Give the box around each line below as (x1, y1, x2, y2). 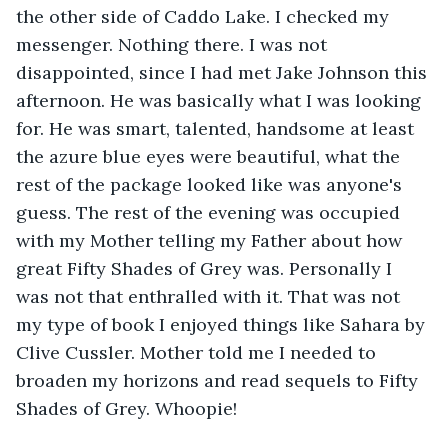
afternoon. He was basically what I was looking (16, 88, 426, 112)
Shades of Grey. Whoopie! (16, 396, 237, 420)
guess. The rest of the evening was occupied (16, 200, 405, 224)
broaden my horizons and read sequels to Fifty (16, 368, 423, 392)
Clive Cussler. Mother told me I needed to (16, 340, 381, 364)
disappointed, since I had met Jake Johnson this (16, 60, 432, 84)
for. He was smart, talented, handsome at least (16, 116, 419, 140)
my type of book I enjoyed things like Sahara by (16, 312, 430, 336)
